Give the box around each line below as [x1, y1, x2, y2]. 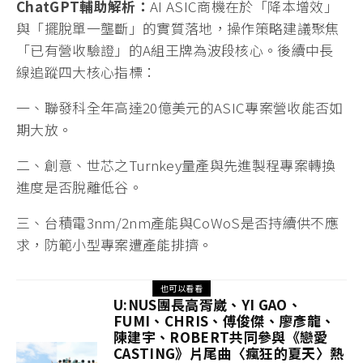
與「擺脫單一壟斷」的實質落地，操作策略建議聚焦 [16, 18, 340, 39]
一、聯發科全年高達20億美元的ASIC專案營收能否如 [16, 97, 344, 118]
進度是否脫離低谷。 [16, 177, 143, 198]
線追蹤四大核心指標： [16, 62, 157, 83]
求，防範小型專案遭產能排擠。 [16, 234, 213, 255]
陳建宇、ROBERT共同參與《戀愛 [113, 327, 328, 348]
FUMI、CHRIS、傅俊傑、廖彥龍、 [113, 310, 335, 331]
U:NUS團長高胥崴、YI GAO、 [113, 294, 302, 315]
